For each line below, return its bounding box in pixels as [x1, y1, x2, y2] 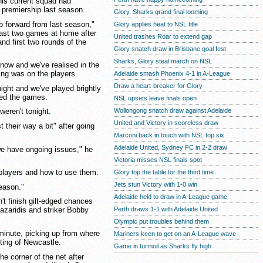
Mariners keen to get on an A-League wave [114, 230, 236, 237]
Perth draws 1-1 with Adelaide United [114, 205, 218, 213]
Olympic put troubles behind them [114, 218, 209, 225]
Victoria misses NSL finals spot [114, 156, 202, 163]
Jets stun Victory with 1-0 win [114, 181, 197, 188]
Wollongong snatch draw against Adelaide [114, 107, 231, 114]
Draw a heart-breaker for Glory [114, 82, 203, 89]
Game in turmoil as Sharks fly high [114, 242, 211, 249]
